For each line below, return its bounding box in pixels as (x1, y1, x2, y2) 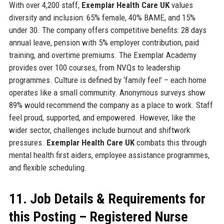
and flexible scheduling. (8, 162, 87, 172)
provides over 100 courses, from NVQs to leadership (8, 62, 180, 72)
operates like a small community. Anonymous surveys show (8, 87, 205, 97)
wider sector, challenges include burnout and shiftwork (8, 124, 190, 135)
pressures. (8, 137, 46, 147)
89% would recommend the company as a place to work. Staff (8, 99, 213, 110)
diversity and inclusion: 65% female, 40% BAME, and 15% (8, 12, 195, 22)
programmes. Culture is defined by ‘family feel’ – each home (8, 74, 206, 85)
